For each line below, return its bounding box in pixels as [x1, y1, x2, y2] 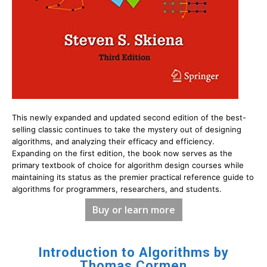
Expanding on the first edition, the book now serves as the [12, 148, 232, 158]
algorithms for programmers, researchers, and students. [12, 184, 222, 194]
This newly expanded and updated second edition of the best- [12, 112, 246, 122]
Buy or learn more [92, 203, 175, 216]
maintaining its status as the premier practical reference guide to [12, 172, 254, 182]
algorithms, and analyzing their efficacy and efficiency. [12, 136, 215, 146]
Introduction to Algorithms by [38, 245, 229, 260]
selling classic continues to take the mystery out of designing [12, 124, 241, 134]
